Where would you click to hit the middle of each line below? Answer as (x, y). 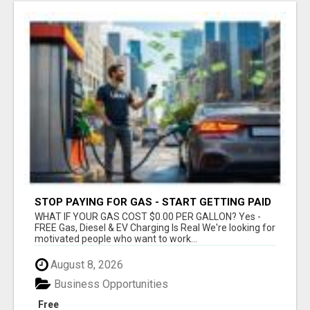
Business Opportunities (110, 284)
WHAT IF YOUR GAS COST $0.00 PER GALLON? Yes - (148, 216)
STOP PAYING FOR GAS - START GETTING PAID (153, 202)
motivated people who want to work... (116, 238)
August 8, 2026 (85, 264)
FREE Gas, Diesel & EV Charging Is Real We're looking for (155, 227)
